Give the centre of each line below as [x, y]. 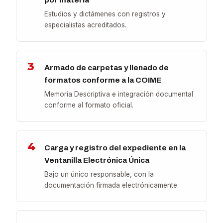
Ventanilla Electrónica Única [97, 160]
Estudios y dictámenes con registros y [105, 14]
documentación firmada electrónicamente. [112, 185]
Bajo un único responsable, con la [99, 174]
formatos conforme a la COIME [103, 80]
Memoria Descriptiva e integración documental [119, 94]
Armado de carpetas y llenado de [107, 68]
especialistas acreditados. [86, 25]
